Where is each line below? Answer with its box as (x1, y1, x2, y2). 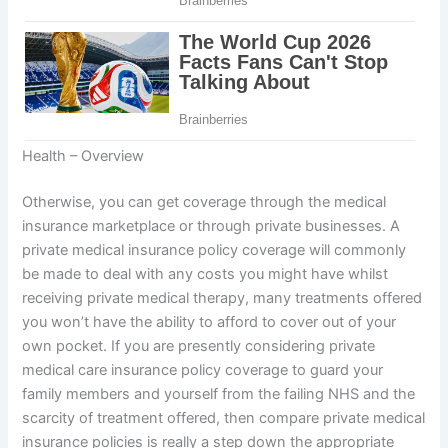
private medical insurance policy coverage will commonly (22, 240, 407, 259)
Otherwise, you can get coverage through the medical (22, 192, 387, 211)
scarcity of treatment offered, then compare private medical (22, 408, 426, 427)
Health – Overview (22, 146, 145, 165)
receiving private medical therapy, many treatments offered (22, 288, 423, 307)
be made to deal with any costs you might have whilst (22, 264, 389, 283)
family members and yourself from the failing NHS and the (22, 384, 416, 403)
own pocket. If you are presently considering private (22, 336, 376, 355)
